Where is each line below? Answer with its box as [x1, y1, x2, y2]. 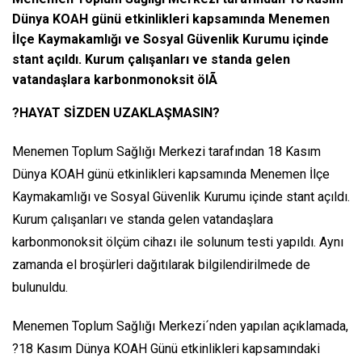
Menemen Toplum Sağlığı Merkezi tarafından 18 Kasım [12, 143, 321, 159]
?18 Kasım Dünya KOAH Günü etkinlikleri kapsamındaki [12, 340, 320, 356]
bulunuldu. [12, 279, 68, 295]
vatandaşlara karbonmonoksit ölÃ [12, 71, 217, 87]
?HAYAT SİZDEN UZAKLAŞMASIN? [12, 104, 220, 120]
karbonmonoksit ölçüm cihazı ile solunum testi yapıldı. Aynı [12, 234, 343, 250]
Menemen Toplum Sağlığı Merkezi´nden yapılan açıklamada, [12, 318, 348, 334]
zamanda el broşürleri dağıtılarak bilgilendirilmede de [12, 256, 310, 272]
